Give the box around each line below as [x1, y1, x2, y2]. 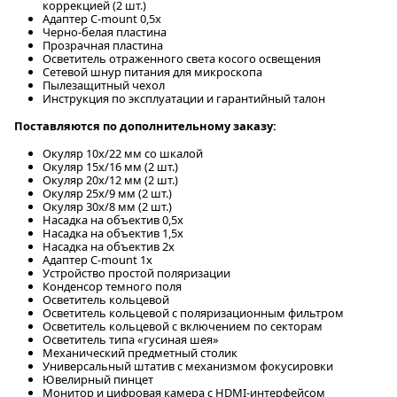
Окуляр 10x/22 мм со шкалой [43, 144, 203, 161]
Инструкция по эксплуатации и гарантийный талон [43, 90, 325, 106]
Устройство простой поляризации [43, 264, 230, 281]
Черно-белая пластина [43, 23, 167, 40]
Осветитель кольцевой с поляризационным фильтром [43, 304, 344, 321]
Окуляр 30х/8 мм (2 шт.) [43, 198, 172, 214]
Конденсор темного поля [43, 277, 182, 294]
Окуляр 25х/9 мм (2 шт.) [43, 184, 172, 201]
